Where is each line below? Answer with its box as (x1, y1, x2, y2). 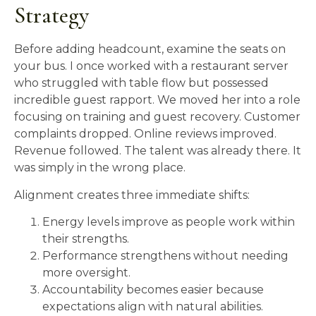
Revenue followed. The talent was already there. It (14, 144, 301, 158)
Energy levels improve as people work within (42, 214, 295, 229)
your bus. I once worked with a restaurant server (14, 59, 288, 73)
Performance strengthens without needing (42, 248, 288, 262)
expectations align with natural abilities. (42, 299, 263, 313)
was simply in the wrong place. (14, 161, 186, 175)
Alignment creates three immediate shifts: (14, 188, 250, 202)
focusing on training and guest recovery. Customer (14, 110, 300, 124)
